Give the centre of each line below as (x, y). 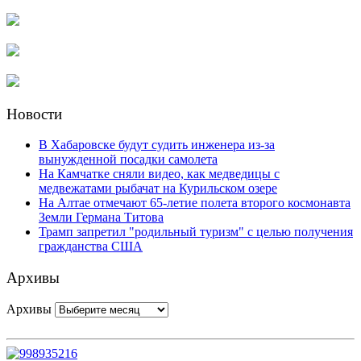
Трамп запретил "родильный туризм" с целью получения (196, 232)
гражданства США (91, 247)
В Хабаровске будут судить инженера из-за (157, 145)
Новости (34, 114)
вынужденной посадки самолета (128, 160)
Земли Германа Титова (101, 218)
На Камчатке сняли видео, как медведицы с (159, 174)
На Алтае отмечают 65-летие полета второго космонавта (195, 203)
